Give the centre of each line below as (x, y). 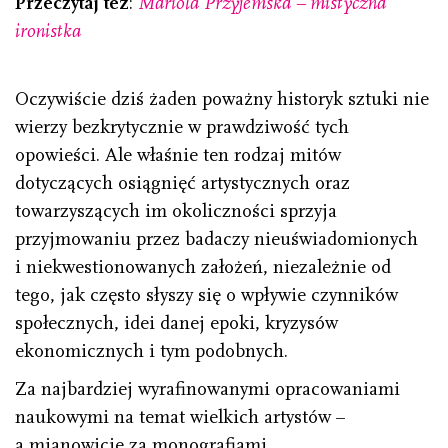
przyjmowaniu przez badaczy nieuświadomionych (216, 239)
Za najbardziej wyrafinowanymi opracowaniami (207, 389)
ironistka (48, 31)
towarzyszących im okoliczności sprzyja (176, 211)
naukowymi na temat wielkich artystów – (180, 417)
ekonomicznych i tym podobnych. (151, 351)
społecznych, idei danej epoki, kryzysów (176, 323)
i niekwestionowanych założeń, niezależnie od (203, 267)
